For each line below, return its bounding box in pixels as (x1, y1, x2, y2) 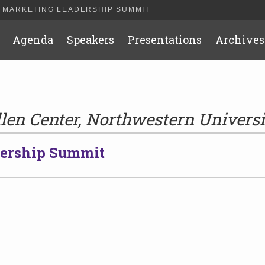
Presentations (128, 33, 202, 47)
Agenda (12, 33, 54, 47)
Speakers (67, 33, 115, 47)
